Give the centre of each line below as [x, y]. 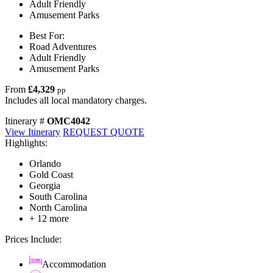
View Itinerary [33, 132]
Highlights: [26, 143]
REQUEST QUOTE [104, 132]
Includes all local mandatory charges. [76, 101]
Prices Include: [33, 239]
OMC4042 [69, 121]
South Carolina [58, 197]
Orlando [45, 164]
